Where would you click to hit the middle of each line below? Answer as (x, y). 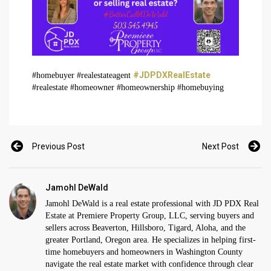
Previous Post (58, 147)
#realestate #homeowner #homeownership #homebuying (128, 88)
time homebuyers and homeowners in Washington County (144, 252)
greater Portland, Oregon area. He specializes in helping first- (151, 240)
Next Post (220, 147)
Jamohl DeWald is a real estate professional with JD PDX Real (152, 204)
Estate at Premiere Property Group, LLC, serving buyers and (150, 216)
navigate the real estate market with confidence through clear (149, 264)
